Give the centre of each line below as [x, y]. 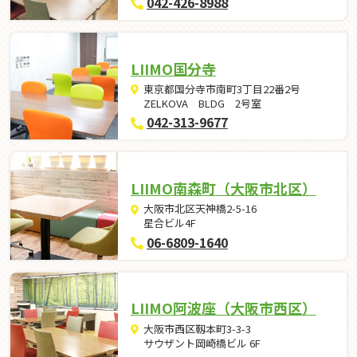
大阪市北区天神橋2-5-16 [200, 209]
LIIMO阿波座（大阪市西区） [223, 308]
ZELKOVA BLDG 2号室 [203, 104]
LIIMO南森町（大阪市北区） [223, 188]
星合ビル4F [170, 223]
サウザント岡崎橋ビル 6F [202, 343]
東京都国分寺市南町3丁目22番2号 [222, 89]
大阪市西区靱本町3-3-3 [198, 328]
